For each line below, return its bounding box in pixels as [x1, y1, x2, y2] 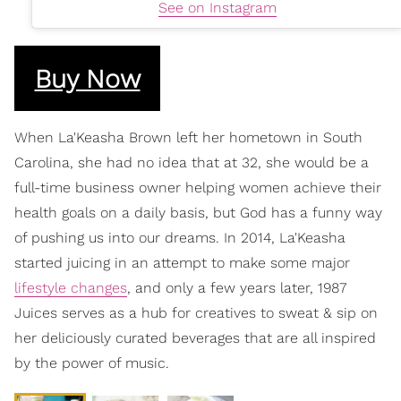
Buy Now [34, 63, 141, 94]
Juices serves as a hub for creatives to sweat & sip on [14, 304, 378, 322]
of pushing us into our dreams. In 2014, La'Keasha [14, 229, 346, 247]
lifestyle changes [14, 279, 127, 297]
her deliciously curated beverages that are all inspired [14, 329, 376, 347]
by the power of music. [14, 354, 169, 372]
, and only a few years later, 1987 [127, 279, 346, 297]
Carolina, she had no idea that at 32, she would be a [14, 154, 369, 172]
